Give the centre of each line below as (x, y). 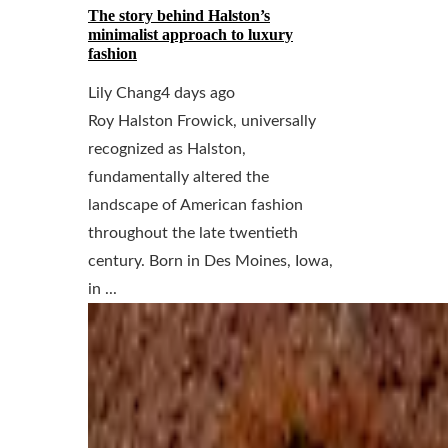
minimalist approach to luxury (190, 34)
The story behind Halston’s (179, 15)
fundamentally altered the (178, 176)
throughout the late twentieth (193, 232)
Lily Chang (124, 92)
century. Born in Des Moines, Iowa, (210, 260)
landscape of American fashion (195, 204)
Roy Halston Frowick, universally (202, 120)
